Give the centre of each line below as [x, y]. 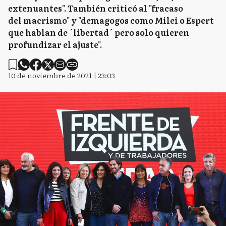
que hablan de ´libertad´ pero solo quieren [99, 32]
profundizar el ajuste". [55, 44]
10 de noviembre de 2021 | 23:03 [62, 75]
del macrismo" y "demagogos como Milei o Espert [111, 20]
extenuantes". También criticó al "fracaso [96, 8]
